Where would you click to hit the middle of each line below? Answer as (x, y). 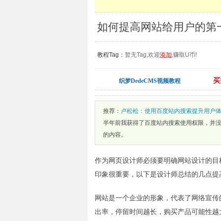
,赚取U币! (184, 55)
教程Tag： (111, 55)
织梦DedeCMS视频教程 (150, 81)
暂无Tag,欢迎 (142, 55)
